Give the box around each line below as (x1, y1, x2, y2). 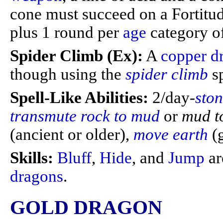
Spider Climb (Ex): (10, 47, 143, 65)
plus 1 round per (10, 23, 123, 41)
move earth (133, 125, 208, 143)
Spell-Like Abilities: (10, 89, 148, 107)
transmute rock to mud (10, 107, 160, 125)
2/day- (148, 89, 195, 107)
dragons (10, 167, 63, 185)
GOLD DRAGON (10, 197, 162, 219)
